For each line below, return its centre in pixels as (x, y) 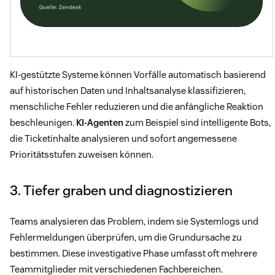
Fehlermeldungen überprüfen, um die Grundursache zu (126, 238)
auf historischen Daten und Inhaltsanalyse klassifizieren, (128, 91)
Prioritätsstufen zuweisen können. (82, 155)
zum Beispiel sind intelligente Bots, (197, 123)
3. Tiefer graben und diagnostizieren (121, 191)
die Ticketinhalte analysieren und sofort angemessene (123, 139)
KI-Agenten (100, 123)
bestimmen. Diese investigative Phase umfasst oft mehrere (134, 254)
